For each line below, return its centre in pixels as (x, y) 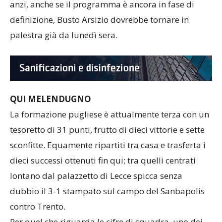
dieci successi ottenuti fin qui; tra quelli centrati (103, 169)
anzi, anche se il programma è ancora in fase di (102, 13)
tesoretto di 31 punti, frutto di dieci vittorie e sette (107, 139)
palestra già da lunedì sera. (64, 44)
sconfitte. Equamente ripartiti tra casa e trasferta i (108, 154)
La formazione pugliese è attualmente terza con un (110, 123)
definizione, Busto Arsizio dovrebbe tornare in (99, 29)
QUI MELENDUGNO (51, 108)
